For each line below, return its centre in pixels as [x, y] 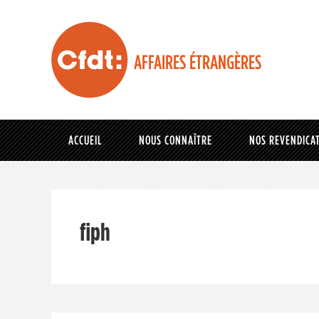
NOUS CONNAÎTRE [176, 140]
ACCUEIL [85, 140]
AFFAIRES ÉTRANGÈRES [198, 62]
